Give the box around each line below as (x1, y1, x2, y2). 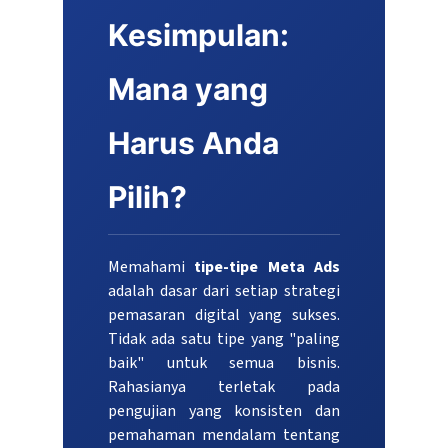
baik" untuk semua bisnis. (107, 352, 341, 375)
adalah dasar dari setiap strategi (107, 280, 341, 303)
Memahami (107, 256, 195, 279)
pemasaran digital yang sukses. (107, 304, 341, 327)
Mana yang (107, 71, 268, 108)
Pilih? (107, 179, 187, 216)
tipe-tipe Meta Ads (194, 256, 341, 279)
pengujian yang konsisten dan (107, 400, 341, 423)
